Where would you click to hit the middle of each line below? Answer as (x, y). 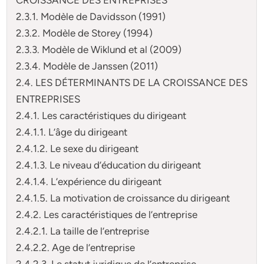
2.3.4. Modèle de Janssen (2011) (87, 66)
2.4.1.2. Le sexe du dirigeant (77, 148)
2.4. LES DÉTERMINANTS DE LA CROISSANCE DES (132, 82)
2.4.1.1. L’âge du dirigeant (72, 132)
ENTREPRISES (48, 99)
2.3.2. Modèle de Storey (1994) (85, 33)
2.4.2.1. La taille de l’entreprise (83, 231)
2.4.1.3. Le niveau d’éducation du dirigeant (109, 165)
